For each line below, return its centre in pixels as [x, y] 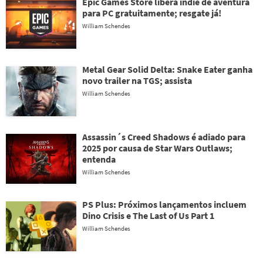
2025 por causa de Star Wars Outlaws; [157, 148]
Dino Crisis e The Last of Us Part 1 [148, 215]
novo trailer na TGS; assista [137, 80]
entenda [99, 159]
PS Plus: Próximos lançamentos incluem [164, 204]
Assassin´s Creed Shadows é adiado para [164, 137]
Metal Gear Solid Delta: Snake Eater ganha [167, 69]
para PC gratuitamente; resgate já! [152, 13]
